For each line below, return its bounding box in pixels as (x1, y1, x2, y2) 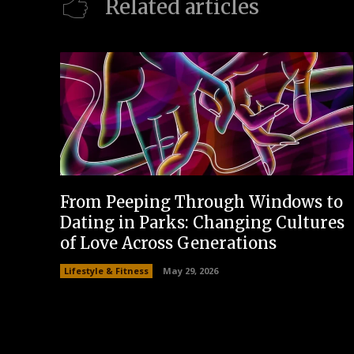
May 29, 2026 (163, 264, 218, 277)
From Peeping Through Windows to (60, 191, 343, 212)
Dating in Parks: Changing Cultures (60, 212, 345, 232)
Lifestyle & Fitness (64, 264, 149, 277)
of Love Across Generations (60, 232, 277, 253)
